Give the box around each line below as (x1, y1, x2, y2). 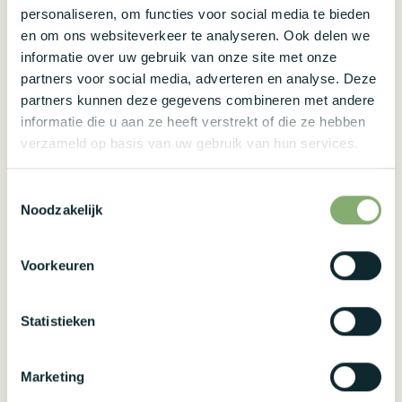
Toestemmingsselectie (6, 184, 139, 200)
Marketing (21, 369, 84, 385)
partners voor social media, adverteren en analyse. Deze (21, 70, 377, 86)
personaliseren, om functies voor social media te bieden (21, 5, 371, 22)
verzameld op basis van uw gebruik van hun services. (21, 135, 359, 151)
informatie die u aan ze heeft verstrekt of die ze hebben (21, 113, 365, 129)
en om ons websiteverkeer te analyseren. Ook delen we (21, 27, 370, 43)
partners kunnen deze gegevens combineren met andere (21, 92, 375, 108)
